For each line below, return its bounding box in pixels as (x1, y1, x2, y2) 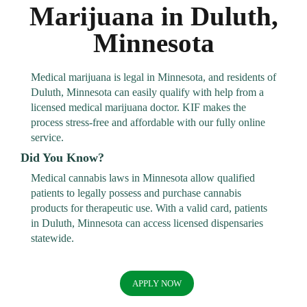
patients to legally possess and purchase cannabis (31, 186, 241, 199)
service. (31, 131, 64, 143)
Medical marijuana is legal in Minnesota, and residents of (31, 71, 276, 83)
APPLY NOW (132, 278, 182, 288)
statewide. (31, 232, 74, 244)
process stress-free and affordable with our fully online (31, 116, 265, 128)
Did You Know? (21, 150, 104, 164)
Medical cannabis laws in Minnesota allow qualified (31, 171, 255, 184)
